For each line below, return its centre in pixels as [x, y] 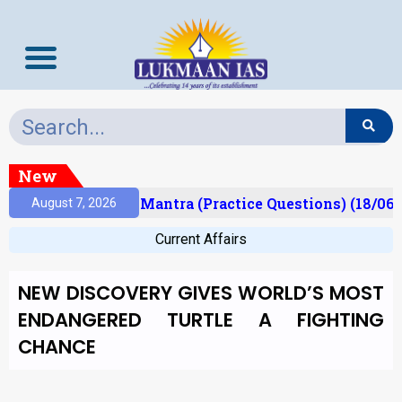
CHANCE [57, 347]
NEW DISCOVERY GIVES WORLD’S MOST [201, 293]
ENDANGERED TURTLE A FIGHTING [201, 320]
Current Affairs [201, 239]
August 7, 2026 [74, 202]
